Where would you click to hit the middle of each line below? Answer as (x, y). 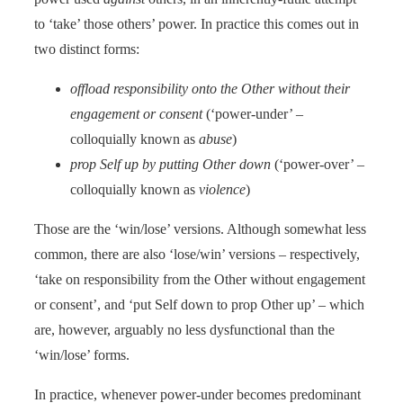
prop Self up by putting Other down (170, 164)
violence (222, 189)
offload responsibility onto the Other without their (210, 88)
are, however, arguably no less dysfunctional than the (184, 329)
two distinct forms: (87, 49)
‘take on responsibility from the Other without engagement (200, 279)
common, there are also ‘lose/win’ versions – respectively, (197, 254)
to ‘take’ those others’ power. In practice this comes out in (197, 23)
